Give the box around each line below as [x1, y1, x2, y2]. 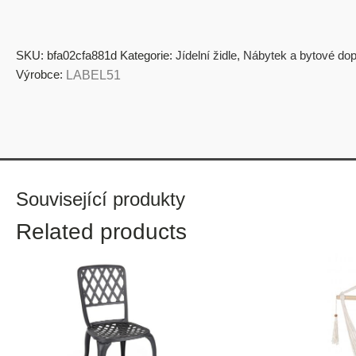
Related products [16, 219, 187, 244]
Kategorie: [120, 48, 176, 62]
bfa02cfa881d [47, 48, 117, 62]
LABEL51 [66, 68, 121, 82]
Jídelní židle [176, 48, 237, 62]
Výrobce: [16, 68, 63, 81]
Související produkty [16, 188, 185, 210]
